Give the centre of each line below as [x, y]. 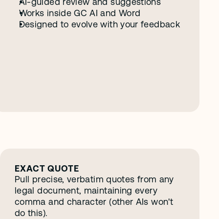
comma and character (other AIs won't [94, 202]
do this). [31, 213]
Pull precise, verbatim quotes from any [94, 179]
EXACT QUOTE [47, 168]
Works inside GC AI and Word [80, 13]
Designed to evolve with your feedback [99, 24]
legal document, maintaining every [86, 190]
